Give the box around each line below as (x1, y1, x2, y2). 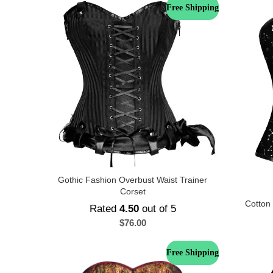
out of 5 (138, 203, 176, 214)
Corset (119, 186, 146, 196)
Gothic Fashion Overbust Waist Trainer (58, 175, 207, 185)
